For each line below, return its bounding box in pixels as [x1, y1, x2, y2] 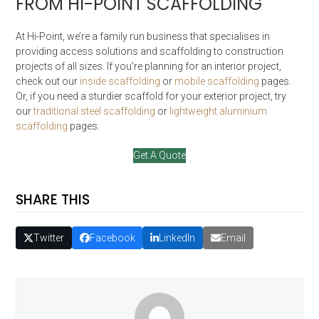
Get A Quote [133, 150, 186, 162]
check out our [16, 75, 80, 88]
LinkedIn [159, 231, 196, 244]
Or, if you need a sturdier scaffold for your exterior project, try [16, 90, 287, 103]
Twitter [33, 231, 65, 244]
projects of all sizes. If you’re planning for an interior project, [16, 61, 282, 73]
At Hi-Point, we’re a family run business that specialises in [16, 31, 271, 43]
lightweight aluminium [169, 105, 268, 117]
